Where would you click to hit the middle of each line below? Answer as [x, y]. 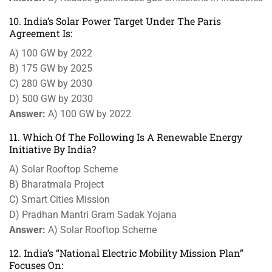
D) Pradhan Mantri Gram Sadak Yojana [93, 215]
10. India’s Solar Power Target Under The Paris [115, 21]
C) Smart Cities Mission [59, 199]
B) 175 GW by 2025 [51, 68]
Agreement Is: [41, 33]
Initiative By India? [53, 149]
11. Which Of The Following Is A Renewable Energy [126, 137]
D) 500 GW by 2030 [51, 99]
